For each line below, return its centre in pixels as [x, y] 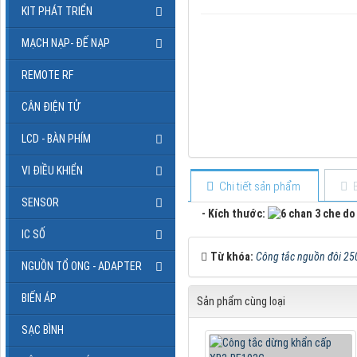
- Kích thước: [229, 213]
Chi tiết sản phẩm [260, 186]
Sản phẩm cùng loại [241, 302]
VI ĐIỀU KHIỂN [52, 170]
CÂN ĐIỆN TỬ [51, 106]
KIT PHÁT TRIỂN [57, 11]
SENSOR [40, 202]
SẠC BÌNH [43, 330]
